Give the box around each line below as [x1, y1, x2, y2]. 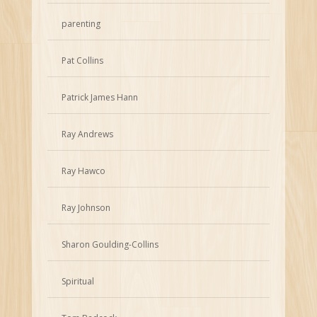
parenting [62, 17, 101, 30]
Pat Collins [62, 54, 104, 67]
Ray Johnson [62, 201, 111, 214]
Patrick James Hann [62, 91, 139, 103]
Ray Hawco [62, 164, 106, 177]
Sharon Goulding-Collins [62, 238, 159, 250]
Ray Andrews [62, 127, 114, 140]
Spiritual [62, 275, 95, 287]
